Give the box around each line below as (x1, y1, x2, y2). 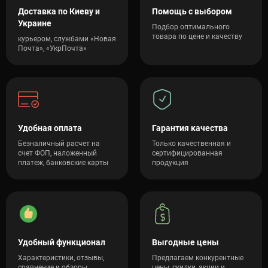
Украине (18, 19, 51, 28)
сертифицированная (152, 149, 223, 157)
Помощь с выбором (152, 7, 232, 16)
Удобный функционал (18, 237, 105, 247)
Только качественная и (152, 139, 231, 148)
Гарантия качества (152, 123, 228, 133)
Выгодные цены (152, 237, 219, 247)
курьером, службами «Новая (18, 35, 116, 43)
